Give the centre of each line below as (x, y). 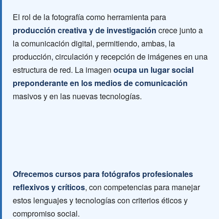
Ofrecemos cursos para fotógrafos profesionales (103, 174)
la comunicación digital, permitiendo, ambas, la (94, 43)
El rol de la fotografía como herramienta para (89, 17)
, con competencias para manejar (142, 187)
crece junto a (180, 30)
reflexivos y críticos (49, 187)
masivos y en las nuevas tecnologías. (77, 96)
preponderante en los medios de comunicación (100, 83)
